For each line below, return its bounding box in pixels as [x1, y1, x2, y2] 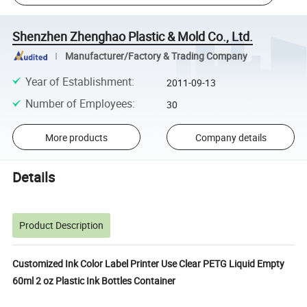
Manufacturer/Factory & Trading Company [64, 49, 247, 62]
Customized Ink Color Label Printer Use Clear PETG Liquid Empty [12, 256, 285, 270]
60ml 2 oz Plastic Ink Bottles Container [12, 273, 176, 287]
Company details [195, 130, 267, 144]
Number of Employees [25, 95, 132, 111]
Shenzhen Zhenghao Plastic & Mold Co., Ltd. [12, 27, 254, 45]
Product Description [19, 218, 104, 232]
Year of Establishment [25, 73, 132, 89]
